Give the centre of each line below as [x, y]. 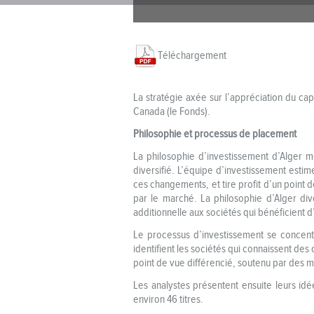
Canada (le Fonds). [172, 111]
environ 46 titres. [168, 299]
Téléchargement [192, 55]
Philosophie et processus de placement [215, 134]
